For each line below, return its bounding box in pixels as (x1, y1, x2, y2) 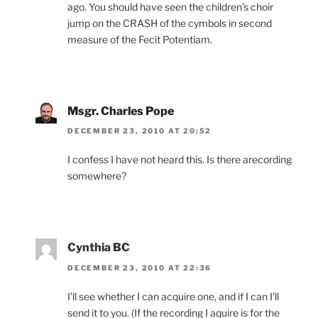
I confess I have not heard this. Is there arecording (67, 153, 292, 166)
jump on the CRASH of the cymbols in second (67, 16, 272, 29)
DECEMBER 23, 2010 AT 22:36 (67, 263, 212, 272)
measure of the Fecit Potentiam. (67, 33, 212, 45)
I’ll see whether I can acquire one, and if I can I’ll (67, 290, 279, 302)
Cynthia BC (67, 241, 130, 255)
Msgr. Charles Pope (67, 104, 174, 118)
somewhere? (67, 170, 126, 182)
